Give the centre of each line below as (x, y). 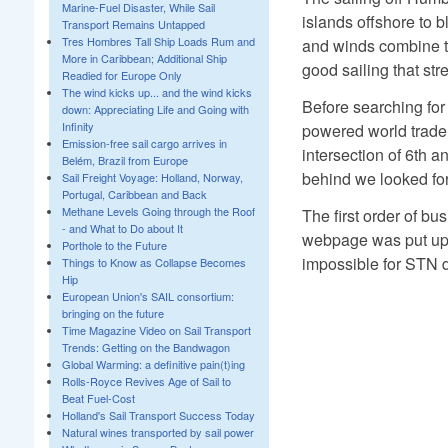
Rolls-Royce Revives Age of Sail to (146, 381)
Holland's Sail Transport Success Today (158, 415)
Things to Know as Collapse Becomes (153, 262)
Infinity (77, 126)
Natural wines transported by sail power (157, 432)
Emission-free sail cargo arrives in (144, 143)
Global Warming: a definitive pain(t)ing (153, 364)
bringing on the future (112, 313)
